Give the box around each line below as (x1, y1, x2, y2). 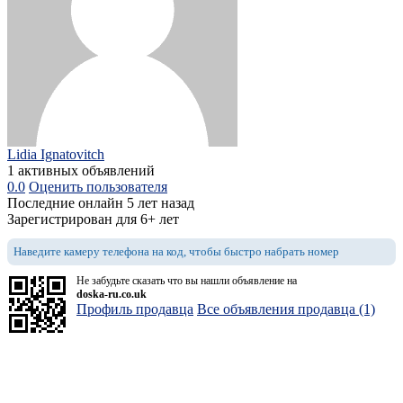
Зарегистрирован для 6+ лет (7, 211, 179, 228)
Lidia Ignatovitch (7, 147, 104, 163)
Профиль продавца (76, 301, 193, 318)
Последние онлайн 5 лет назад (7, 195, 194, 211)
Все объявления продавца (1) (197, 301, 375, 318)
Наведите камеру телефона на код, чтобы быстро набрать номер (13, 245, 339, 259)
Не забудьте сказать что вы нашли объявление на (76, 274, 297, 288)
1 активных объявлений (7, 163, 155, 179)
